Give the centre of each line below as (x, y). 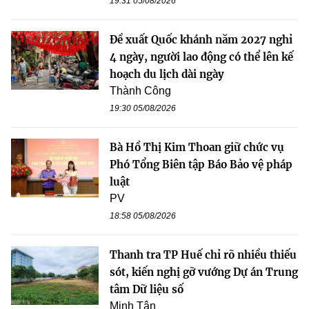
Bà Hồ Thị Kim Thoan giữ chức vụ (197, 148)
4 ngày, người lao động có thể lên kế (201, 57)
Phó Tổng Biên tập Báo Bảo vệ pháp (201, 165)
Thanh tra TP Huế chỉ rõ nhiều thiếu (203, 255)
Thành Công (140, 91)
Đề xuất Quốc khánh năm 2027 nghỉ (201, 40)
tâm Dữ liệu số (147, 290)
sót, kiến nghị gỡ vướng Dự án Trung (204, 272)
